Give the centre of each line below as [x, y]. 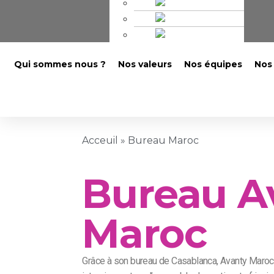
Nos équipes [213, 64]
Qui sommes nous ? [60, 64]
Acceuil [100, 141]
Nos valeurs [145, 64]
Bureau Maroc [164, 141]
